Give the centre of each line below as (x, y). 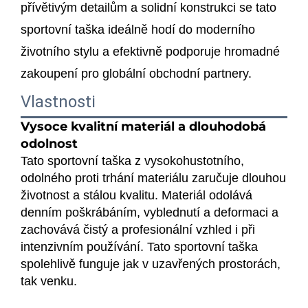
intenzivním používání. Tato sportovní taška (139, 246)
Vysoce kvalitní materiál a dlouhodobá (143, 126)
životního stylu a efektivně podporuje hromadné (150, 51)
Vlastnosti (58, 101)
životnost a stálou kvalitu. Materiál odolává (136, 195)
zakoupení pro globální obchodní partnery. (136, 73)
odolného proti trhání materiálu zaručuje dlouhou (153, 178)
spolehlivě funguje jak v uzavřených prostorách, (151, 264)
